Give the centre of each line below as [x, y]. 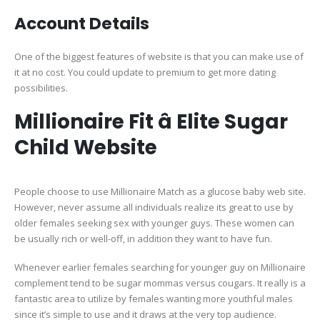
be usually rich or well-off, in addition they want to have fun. [143, 238]
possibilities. [41, 87]
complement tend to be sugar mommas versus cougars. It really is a [160, 283]
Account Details [82, 23]
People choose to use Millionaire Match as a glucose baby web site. [160, 191]
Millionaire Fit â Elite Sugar [151, 121]
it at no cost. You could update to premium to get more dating [145, 72]
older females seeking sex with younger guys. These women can [154, 222]
